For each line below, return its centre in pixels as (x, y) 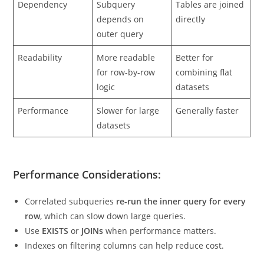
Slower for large (128, 130)
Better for (195, 77)
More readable (126, 77)
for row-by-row (126, 92)
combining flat (204, 92)
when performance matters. (160, 250)
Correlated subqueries (71, 220)
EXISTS (55, 250)
